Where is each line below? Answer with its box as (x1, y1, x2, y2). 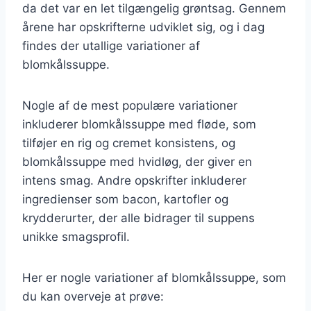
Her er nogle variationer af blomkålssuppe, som (22, 270, 286, 285)
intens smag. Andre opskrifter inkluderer (22, 173, 246, 187)
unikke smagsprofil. (22, 229, 130, 244)
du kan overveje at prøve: (22, 289, 164, 303)
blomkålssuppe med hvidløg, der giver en (22, 154, 252, 169)
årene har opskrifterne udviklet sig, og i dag (22, 19, 264, 34)
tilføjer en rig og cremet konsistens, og (22, 135, 235, 150)
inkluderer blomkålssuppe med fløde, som (22, 117, 256, 131)
